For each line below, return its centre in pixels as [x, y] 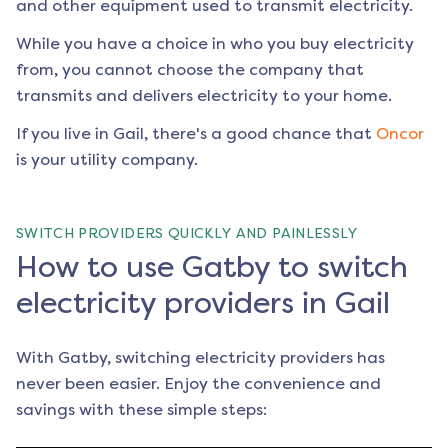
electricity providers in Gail [203, 303]
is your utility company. [107, 160]
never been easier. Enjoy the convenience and [198, 384]
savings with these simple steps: [141, 410]
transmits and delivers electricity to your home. [204, 96]
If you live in [64, 134]
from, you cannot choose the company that [190, 70]
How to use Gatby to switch [212, 267]
